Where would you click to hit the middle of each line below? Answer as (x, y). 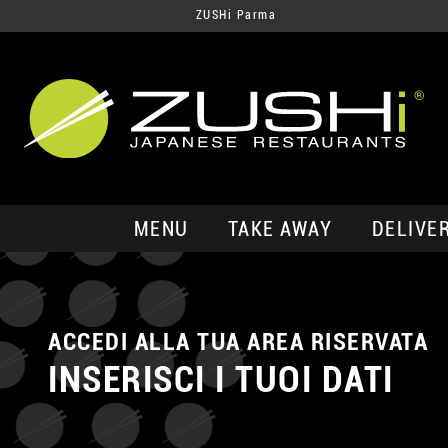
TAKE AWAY (280, 228)
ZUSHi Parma (236, 15)
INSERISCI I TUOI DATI (221, 380)
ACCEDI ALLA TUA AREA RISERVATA (238, 342)
